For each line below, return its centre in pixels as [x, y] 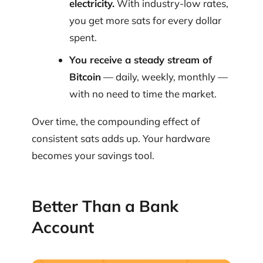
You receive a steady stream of [140, 59]
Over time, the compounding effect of [116, 122]
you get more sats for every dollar [145, 21]
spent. [83, 38]
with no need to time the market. [143, 93]
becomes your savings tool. [93, 156]
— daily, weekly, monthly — [164, 76]
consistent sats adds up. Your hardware [121, 139]
